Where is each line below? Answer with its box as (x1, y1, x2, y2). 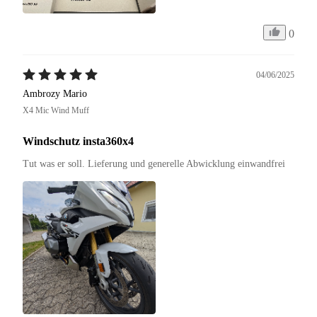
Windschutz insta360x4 (23, 134, 134, 147)
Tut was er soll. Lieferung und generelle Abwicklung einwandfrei (23, 158, 288, 169)
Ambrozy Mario (23, 88, 87, 99)
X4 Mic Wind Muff (23, 105, 89, 115)
